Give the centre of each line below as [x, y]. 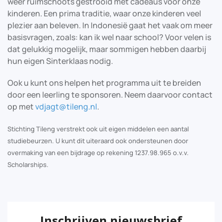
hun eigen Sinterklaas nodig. [60, 61]
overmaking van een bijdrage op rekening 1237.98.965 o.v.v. [98, 152]
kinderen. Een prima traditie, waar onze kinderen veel [104, 13]
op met [21, 106]
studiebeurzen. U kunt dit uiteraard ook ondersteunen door [98, 140]
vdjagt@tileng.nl [66, 106]
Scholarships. [28, 164]
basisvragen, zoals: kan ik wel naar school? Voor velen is [109, 37]
